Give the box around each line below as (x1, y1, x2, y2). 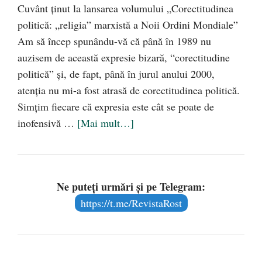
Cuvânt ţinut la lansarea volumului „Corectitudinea (18, 1, 233, 16)
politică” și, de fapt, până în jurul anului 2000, (18, 67, 215, 81)
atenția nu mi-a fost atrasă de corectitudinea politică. (18, 83, 240, 98)
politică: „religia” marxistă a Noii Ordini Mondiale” (18, 18, 238, 32)
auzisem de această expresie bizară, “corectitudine (18, 50, 230, 65)
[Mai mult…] (77, 116, 134, 130)
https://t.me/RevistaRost (80, 196, 182, 211)
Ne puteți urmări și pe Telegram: (57, 179, 205, 195)
